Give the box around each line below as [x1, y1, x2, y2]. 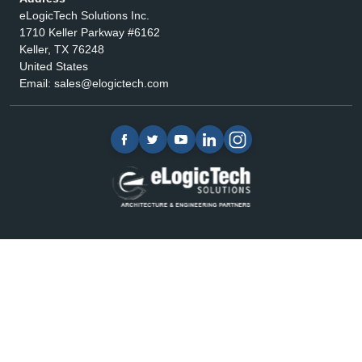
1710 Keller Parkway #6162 [19, 26, 160, 39]
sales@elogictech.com [54, 77, 169, 90]
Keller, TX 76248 [19, 43, 104, 56]
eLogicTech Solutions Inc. [19, 9, 149, 22]
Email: [19, 77, 54, 90]
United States [19, 60, 88, 73]
